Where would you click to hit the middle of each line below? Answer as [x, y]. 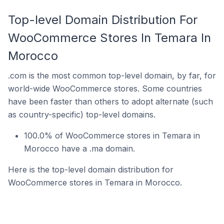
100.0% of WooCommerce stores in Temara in [112, 135]
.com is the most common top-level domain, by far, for [112, 75]
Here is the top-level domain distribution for [91, 169]
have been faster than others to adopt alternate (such [110, 101]
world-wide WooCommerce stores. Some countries [105, 88]
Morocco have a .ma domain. [79, 148]
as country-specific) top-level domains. [82, 114]
